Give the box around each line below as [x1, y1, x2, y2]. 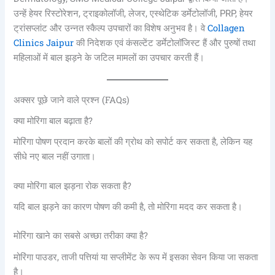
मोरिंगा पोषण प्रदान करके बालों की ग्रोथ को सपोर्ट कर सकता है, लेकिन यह [14, 136, 253, 148]
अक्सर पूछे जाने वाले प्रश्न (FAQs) [14, 94, 130, 106]
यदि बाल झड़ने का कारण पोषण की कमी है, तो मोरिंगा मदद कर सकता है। [14, 201, 243, 212]
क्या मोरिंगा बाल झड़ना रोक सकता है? [14, 179, 132, 192]
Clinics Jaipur [14, 36, 74, 48]
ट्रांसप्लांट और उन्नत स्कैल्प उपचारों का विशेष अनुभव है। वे [14, 22, 208, 34]
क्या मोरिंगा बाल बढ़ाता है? [14, 115, 93, 127]
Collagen [207, 21, 246, 34]
